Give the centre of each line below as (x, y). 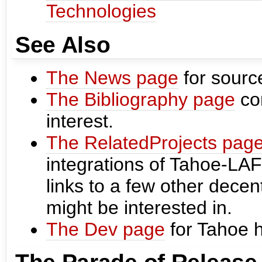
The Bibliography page (141, 99)
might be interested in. (139, 207)
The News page (112, 77)
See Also (63, 44)
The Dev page (106, 229)
